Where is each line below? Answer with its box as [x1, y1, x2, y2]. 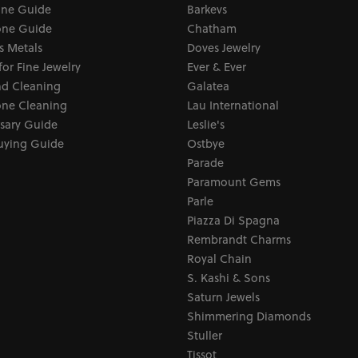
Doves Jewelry [187, 38, 261, 56]
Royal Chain [187, 249, 252, 267]
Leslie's [187, 115, 225, 133]
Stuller [187, 326, 222, 344]
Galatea [187, 77, 229, 94]
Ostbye [187, 134, 225, 152]
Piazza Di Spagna [187, 211, 280, 229]
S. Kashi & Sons [187, 268, 270, 286]
